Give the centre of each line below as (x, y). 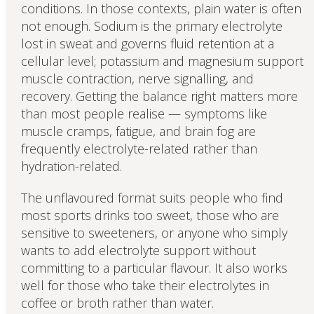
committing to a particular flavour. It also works (154, 267)
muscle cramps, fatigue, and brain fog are (138, 131)
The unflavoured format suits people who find (152, 197)
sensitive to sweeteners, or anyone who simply (154, 232)
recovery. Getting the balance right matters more (159, 96)
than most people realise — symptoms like (144, 113)
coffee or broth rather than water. (117, 302)
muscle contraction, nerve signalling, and (137, 78)
